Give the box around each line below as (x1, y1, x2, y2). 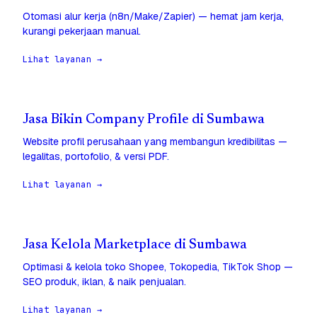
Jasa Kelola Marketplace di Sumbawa (23, 238, 247, 253)
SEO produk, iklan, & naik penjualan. (23, 275, 186, 289)
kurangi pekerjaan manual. (23, 25, 141, 38)
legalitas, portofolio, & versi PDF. (23, 150, 169, 163)
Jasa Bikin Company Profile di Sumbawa (23, 113, 265, 127)
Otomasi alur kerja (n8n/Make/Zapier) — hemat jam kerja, (23, 10, 284, 23)
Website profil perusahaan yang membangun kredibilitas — (23, 135, 287, 149)
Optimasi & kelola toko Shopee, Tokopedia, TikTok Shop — (23, 260, 293, 274)
